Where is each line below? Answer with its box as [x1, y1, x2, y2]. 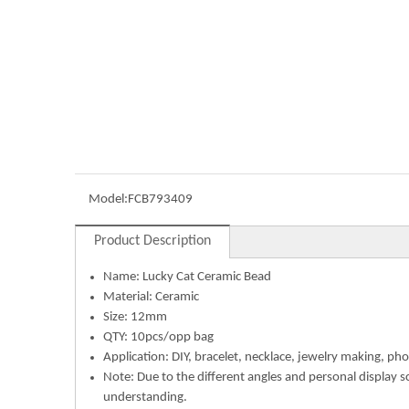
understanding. [103, 391, 187, 404]
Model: [89, 193, 128, 206]
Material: [103, 290, 155, 304]
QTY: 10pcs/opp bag [103, 330, 214, 344]
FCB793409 [128, 193, 193, 206]
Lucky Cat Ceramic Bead [142, 270, 271, 284]
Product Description [94, 234, 211, 248]
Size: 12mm [103, 310, 167, 324]
